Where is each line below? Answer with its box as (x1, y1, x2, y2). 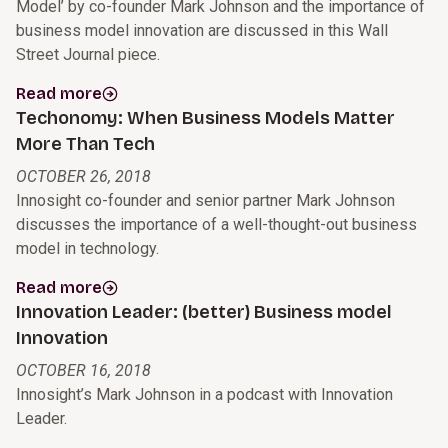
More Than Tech (16, 133, 155, 156)
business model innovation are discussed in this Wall (16, 21, 388, 41)
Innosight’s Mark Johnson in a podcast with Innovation (16, 385, 393, 405)
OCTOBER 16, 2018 (16, 361, 151, 381)
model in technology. (16, 239, 159, 259)
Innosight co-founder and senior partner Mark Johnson (16, 191, 395, 211)
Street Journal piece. (16, 45, 160, 65)
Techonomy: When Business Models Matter (16, 107, 395, 130)
